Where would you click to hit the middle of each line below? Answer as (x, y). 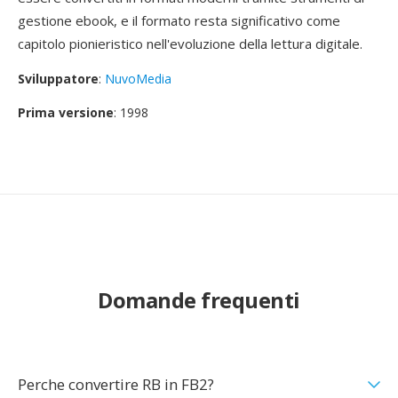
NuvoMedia (138, 79)
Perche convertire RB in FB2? (116, 384)
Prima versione (66, 112)
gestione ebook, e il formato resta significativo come (179, 20)
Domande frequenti (199, 300)
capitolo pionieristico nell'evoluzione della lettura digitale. (190, 44)
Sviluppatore (58, 79)
